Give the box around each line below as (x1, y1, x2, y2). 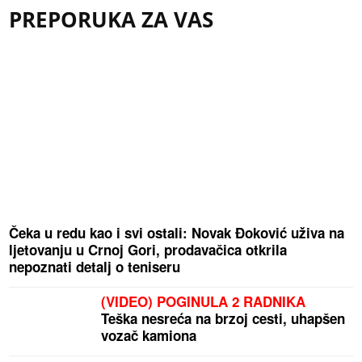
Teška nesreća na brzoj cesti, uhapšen (101, 309, 346, 329)
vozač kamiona (101, 326, 197, 346)
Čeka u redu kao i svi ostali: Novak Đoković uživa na (9, 223, 345, 243)
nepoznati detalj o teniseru (9, 257, 181, 277)
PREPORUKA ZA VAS (9, 5, 214, 35)
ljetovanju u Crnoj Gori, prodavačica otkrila (9, 240, 288, 260)
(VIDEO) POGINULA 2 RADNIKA (101, 292, 306, 312)
